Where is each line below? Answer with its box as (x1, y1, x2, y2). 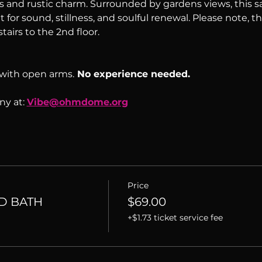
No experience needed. (74, 68, 190, 80)
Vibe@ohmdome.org (26, 96, 128, 108)
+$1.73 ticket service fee (127, 212, 223, 223)
